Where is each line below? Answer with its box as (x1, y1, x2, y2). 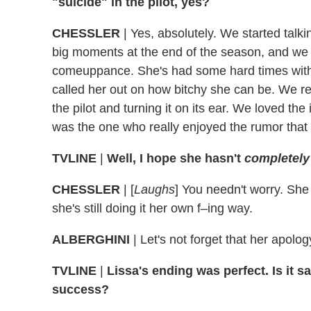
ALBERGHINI (52, 233, 130, 247)
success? (52, 283, 109, 297)
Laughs (134, 183, 175, 197)
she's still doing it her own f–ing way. (52, 201, 253, 216)
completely (244, 151, 310, 166)
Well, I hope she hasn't (107, 151, 244, 166)
